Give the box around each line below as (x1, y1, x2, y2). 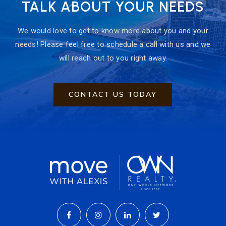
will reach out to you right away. (59, 53, 167, 63)
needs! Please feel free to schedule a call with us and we (15, 40, 211, 49)
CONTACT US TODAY (69, 90, 157, 99)
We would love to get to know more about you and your (17, 26, 208, 36)
